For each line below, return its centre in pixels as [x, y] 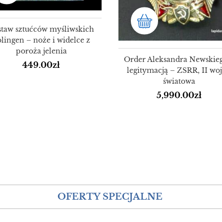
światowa [179, 82]
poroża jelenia [41, 51]
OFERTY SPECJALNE [110, 196]
